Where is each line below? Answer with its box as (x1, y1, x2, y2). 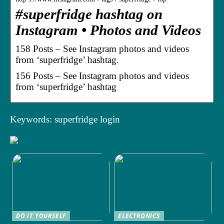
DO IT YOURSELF (16, 211, 66, 220)
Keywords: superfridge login (10, 113, 120, 124)
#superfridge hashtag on (15, 6, 162, 22)
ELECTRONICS (118, 211, 160, 220)
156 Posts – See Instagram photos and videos (15, 70, 189, 81)
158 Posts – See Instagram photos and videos (15, 43, 189, 54)
